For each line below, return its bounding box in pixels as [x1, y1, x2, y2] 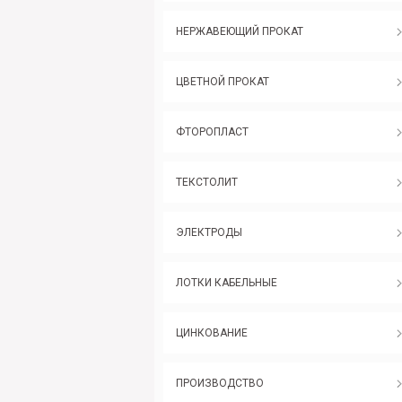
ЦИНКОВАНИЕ [176, 327, 248, 339]
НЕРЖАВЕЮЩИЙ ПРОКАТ [176, 25, 303, 38]
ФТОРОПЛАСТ [176, 126, 249, 138]
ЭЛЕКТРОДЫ [176, 226, 242, 239]
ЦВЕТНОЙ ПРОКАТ [176, 75, 269, 88]
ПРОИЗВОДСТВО [176, 377, 264, 389]
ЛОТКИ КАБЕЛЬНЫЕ [176, 276, 277, 289]
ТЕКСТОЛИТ [176, 176, 238, 188]
